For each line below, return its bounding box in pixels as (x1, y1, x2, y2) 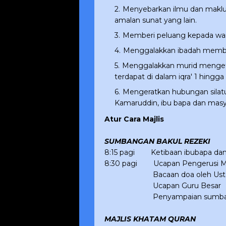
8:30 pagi (104, 159, 137, 168)
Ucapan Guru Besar (145, 181, 221, 191)
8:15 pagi (104, 148, 135, 157)
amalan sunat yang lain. (115, 16, 197, 25)
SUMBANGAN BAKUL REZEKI (104, 137, 210, 146)
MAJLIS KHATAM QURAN (104, 214, 196, 224)
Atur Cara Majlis (104, 115, 164, 124)
